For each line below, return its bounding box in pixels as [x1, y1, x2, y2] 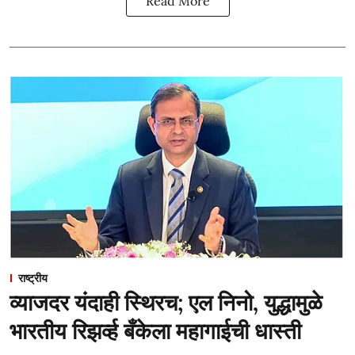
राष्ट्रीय [18, 271, 48, 285]
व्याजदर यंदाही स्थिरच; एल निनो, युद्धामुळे [10, 288, 323, 317]
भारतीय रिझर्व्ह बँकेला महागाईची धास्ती [10, 317, 301, 345]
